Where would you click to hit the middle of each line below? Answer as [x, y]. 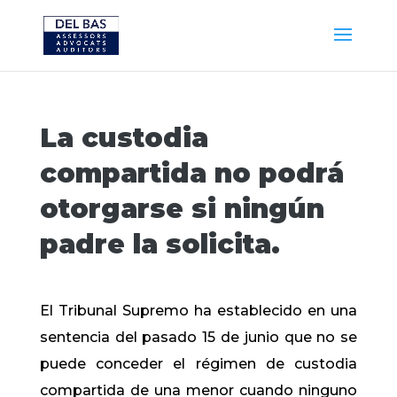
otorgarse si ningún [182, 209]
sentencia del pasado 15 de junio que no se [198, 337]
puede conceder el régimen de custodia [198, 364]
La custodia [124, 138]
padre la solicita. [160, 244]
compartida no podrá [191, 173]
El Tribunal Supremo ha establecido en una [198, 311]
